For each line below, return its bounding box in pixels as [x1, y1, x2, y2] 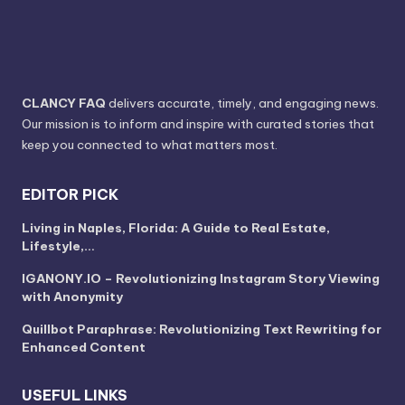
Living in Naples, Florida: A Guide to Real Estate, [22, 219, 330, 236]
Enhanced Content [22, 338, 146, 355]
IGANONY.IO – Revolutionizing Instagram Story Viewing [22, 269, 380, 287]
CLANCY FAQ [22, 94, 106, 111]
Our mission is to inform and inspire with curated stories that [22, 115, 374, 132]
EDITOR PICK [22, 184, 118, 203]
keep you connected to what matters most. [22, 136, 278, 153]
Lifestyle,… [22, 237, 95, 254]
